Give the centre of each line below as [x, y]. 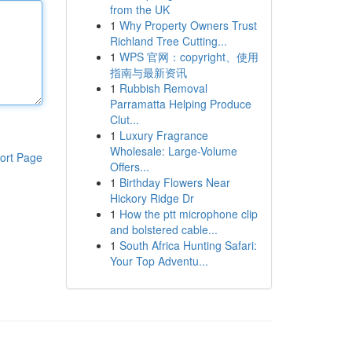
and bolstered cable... [163, 229]
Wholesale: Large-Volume [173, 151]
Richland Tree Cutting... [168, 41]
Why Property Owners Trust [188, 25]
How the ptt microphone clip [188, 214]
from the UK [139, 9]
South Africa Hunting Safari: [188, 245]
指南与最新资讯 [148, 72]
